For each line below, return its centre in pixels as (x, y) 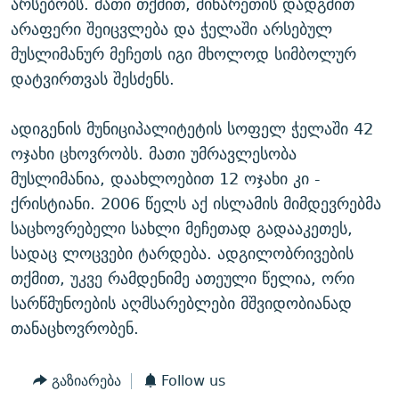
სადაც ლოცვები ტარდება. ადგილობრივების (182, 254)
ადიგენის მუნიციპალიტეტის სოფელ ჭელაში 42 (192, 129)
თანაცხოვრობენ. (75, 329)
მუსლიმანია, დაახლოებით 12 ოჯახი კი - (166, 179)
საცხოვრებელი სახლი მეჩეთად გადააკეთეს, (182, 229)
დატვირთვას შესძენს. (93, 79)
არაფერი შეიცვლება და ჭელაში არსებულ (171, 29)
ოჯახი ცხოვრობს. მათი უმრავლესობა (154, 154)
